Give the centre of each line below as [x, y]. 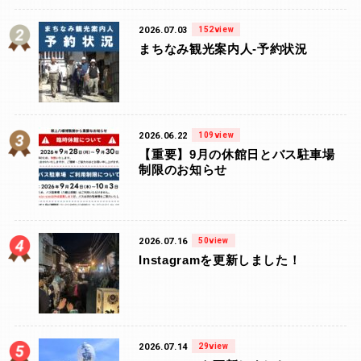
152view [216, 29]
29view [213, 346]
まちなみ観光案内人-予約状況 [223, 49]
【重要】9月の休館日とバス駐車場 [237, 154]
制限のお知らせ [183, 170]
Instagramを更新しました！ [220, 260]
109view [216, 135]
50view [213, 241]
